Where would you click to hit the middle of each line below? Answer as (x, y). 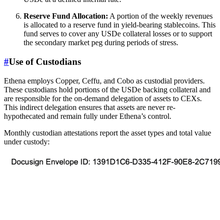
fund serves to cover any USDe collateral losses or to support (118, 34)
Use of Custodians (45, 62)
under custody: (27, 141)
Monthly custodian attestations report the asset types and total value (108, 133)
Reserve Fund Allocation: (66, 16)
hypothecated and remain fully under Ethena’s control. (88, 116)
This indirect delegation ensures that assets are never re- (90, 107)
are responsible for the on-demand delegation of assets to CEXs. (103, 98)
